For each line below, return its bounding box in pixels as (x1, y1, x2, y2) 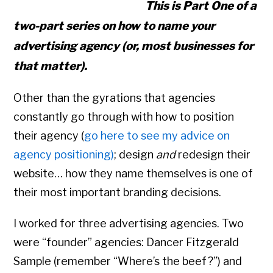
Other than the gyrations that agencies (13, 91, 216, 105)
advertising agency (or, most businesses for (13, 39, 254, 54)
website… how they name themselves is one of (13, 167, 253, 180)
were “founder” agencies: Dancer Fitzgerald (13, 236, 239, 249)
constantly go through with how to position (13, 110, 235, 124)
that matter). (13, 59, 88, 74)
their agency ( (13, 129, 85, 143)
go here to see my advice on (84, 129, 230, 143)
